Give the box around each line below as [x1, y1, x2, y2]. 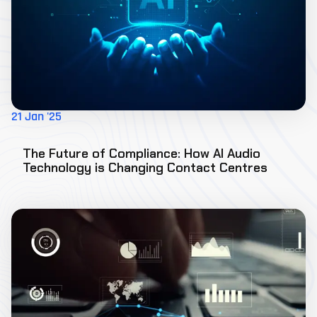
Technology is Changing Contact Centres [23, 159, 267, 176]
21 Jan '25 [11, 110, 62, 124]
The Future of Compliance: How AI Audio [23, 145, 260, 162]
